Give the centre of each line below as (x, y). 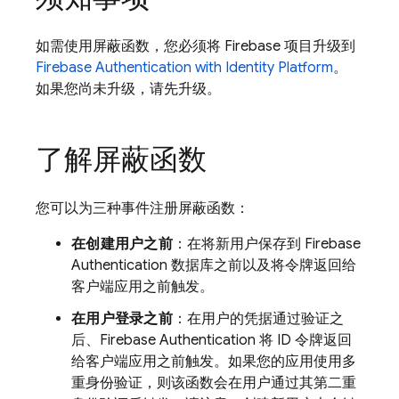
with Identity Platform (262, 68)
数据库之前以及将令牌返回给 (262, 265)
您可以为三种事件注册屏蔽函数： (142, 208)
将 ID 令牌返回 (304, 340)
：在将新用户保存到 (238, 244)
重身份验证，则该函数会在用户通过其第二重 (214, 383)
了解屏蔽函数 (121, 159)
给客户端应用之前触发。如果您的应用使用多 (214, 362)
